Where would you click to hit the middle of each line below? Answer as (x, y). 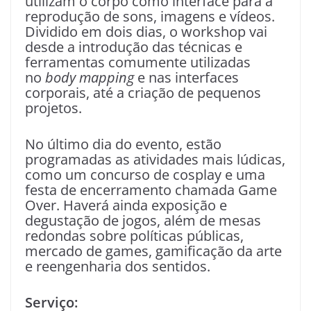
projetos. (53, 108)
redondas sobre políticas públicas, (134, 236)
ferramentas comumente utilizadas (138, 62)
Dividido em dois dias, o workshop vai (146, 32)
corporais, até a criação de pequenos (143, 93)
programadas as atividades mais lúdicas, (155, 160)
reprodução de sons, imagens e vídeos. (150, 17)
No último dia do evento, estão (123, 144)
